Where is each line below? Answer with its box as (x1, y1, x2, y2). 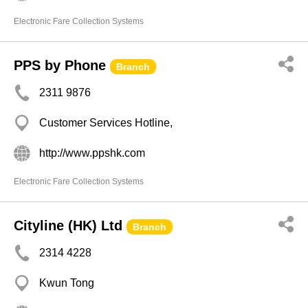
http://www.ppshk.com (39, 147, 145, 159)
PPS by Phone (14, 58, 106, 73)
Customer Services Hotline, (39, 117, 173, 129)
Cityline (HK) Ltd (14, 218, 122, 233)
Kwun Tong (39, 277, 94, 289)
